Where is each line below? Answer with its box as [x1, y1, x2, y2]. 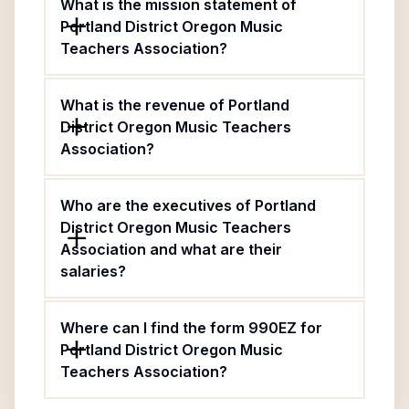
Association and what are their [60, 240, 282, 258]
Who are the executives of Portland [60, 196, 316, 215]
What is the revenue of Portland [60, 96, 289, 114]
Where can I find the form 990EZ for [60, 319, 322, 337]
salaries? [60, 262, 126, 280]
